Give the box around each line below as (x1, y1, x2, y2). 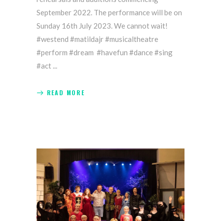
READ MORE (46, 88, 85, 97)
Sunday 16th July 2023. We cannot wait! (37, 21, 168, 31)
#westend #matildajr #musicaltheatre (37, 35, 158, 44)
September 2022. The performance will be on (37, 8, 182, 17)
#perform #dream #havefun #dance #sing (37, 48, 173, 57)
